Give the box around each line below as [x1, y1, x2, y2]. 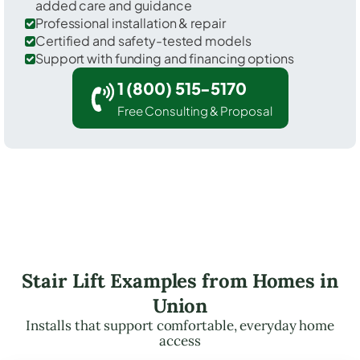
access [159, 331, 201, 350]
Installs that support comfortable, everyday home [25, 316, 335, 334]
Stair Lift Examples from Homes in [22, 268, 338, 293]
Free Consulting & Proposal [117, 102, 272, 118]
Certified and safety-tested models [35, 31, 252, 49]
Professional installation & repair [35, 14, 226, 31]
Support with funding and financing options [35, 49, 294, 67]
